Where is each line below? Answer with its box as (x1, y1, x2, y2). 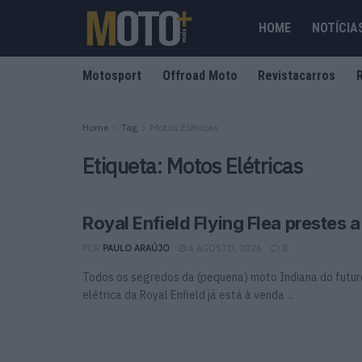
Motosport (82, 68, 141, 83)
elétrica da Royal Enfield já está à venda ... (82, 288, 294, 302)
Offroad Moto (162, 68, 238, 83)
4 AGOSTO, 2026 (186, 242, 262, 254)
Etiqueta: (82, 152, 166, 179)
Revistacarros (258, 68, 336, 83)
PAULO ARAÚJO (103, 242, 170, 254)
